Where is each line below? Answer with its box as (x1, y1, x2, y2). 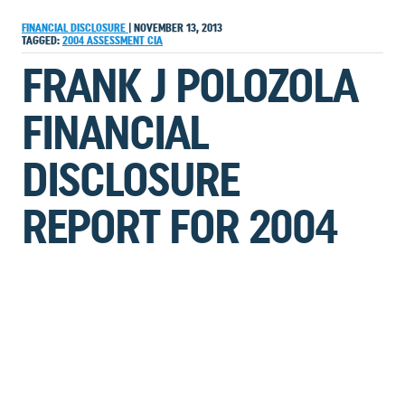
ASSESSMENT (87, 34, 147, 47)
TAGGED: (22, 34, 60, 47)
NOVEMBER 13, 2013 (131, 22, 222, 34)
